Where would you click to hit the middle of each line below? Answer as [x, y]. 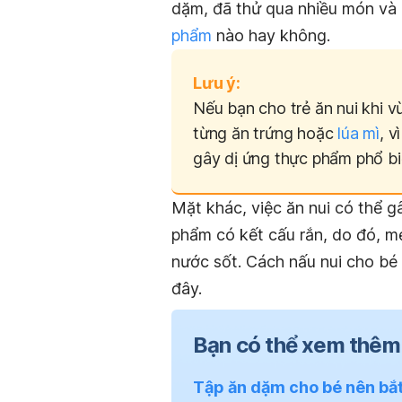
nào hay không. [271, 35]
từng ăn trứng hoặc [266, 133]
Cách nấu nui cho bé [319, 261]
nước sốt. [206, 261]
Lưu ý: [217, 83]
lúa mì [359, 133]
